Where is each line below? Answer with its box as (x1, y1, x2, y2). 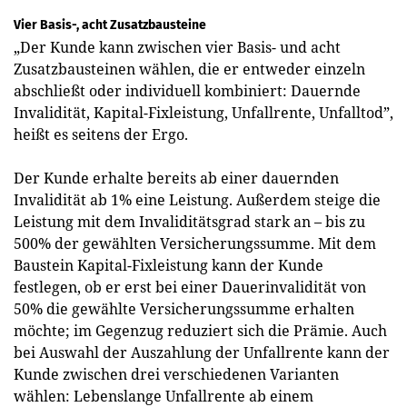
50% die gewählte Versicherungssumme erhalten (14, 298, 354, 319)
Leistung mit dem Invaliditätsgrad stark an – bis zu (14, 211, 365, 232)
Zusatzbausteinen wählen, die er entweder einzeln (14, 58, 365, 79)
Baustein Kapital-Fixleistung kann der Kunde (14, 254, 323, 275)
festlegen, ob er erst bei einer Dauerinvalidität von (14, 276, 366, 297)
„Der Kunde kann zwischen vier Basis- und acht (14, 36, 341, 57)
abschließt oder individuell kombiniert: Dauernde (14, 80, 361, 101)
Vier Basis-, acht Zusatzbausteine (14, 16, 206, 33)
